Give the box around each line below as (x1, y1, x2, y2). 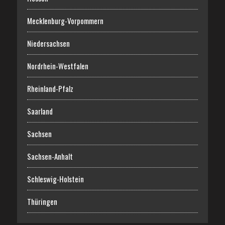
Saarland (27, 105, 53, 117)
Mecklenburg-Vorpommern (27, 15, 103, 26)
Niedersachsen (27, 37, 70, 49)
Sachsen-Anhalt (27, 150, 73, 162)
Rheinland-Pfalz (27, 82, 73, 94)
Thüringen (27, 195, 57, 207)
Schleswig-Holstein (27, 173, 84, 184)
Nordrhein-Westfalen (27, 60, 88, 71)
